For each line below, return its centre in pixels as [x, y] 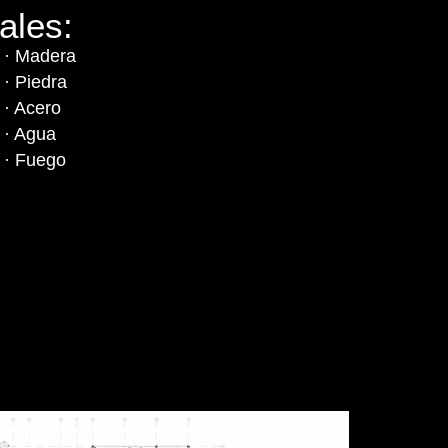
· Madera [40, 56]
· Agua [30, 134]
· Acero [33, 108]
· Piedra [36, 82]
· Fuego [35, 160]
